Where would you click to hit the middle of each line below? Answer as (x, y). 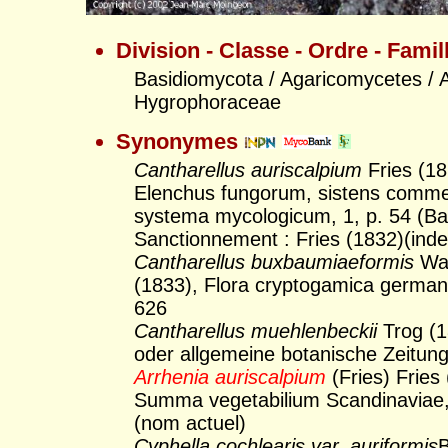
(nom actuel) (190, 422)
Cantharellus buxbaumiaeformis (274, 261)
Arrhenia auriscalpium (230, 376)
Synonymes (179, 141)
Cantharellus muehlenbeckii (256, 330)
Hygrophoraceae (208, 101)
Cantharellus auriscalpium (248, 169)
